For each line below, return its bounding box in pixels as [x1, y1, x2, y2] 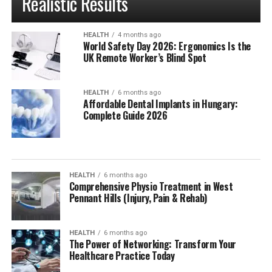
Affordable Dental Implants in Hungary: [83, 97, 238, 111]
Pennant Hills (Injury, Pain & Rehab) [69, 191, 208, 205]
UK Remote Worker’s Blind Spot [83, 50, 206, 65]
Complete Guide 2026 [83, 108, 168, 123]
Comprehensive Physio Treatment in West [69, 179, 233, 194]
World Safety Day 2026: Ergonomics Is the [83, 39, 251, 53]
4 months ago [117, 31, 161, 39]
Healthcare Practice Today [69, 248, 175, 263]
